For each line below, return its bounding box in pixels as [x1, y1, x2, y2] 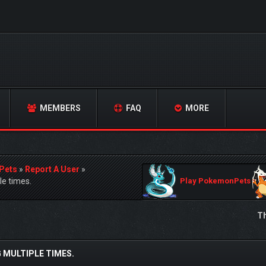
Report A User [25, 164, 80, 174]
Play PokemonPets [178, 176, 252, 186]
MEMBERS [38, 103, 81, 113]
